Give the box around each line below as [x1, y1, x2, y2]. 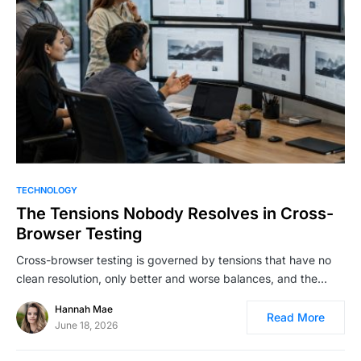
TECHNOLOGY [16, 184, 77, 196]
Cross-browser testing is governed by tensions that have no [16, 252, 331, 267]
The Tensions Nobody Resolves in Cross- [16, 203, 334, 223]
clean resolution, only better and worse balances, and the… [16, 271, 327, 285]
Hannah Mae [55, 302, 113, 315]
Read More [267, 309, 325, 324]
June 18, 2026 [55, 318, 118, 331]
